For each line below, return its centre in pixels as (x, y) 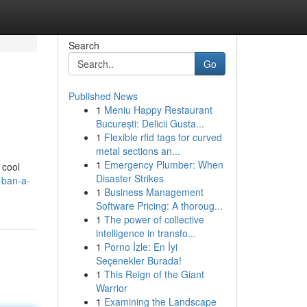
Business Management (153, 192)
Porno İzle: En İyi (140, 247)
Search (84, 45)
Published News (103, 96)
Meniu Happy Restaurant (158, 110)
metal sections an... (138, 151)
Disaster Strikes (130, 178)
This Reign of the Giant (154, 274)
